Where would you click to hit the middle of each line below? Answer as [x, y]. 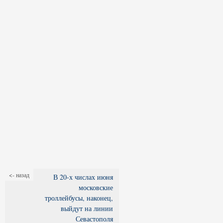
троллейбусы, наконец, [79, 198]
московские [96, 187]
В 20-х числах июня [83, 177]
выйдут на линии [87, 208]
